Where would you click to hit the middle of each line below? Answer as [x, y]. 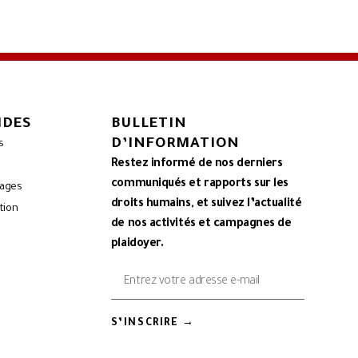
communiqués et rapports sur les [199, 184]
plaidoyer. [137, 244]
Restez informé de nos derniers [197, 164]
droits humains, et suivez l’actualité [206, 204]
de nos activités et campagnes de [201, 224]
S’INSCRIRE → [153, 323]
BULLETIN [149, 124]
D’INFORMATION [175, 144]
